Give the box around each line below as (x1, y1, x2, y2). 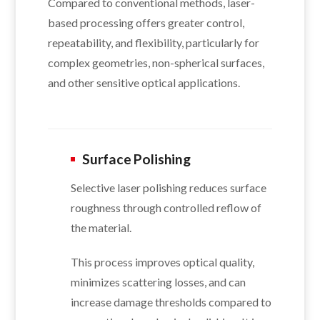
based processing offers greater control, (48, 15, 244, 29)
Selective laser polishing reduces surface (71, 180, 266, 194)
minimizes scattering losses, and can (71, 274, 246, 289)
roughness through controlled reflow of (71, 200, 261, 214)
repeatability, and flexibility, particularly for (48, 35, 259, 49)
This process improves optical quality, (71, 254, 254, 269)
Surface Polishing (82, 150, 191, 167)
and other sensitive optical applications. (48, 75, 240, 89)
